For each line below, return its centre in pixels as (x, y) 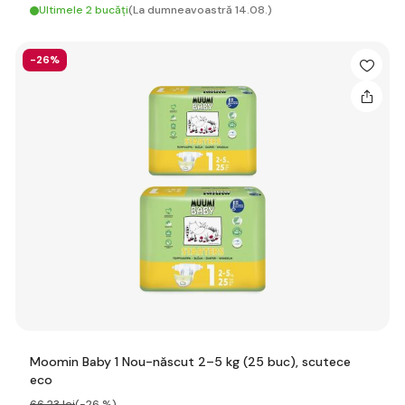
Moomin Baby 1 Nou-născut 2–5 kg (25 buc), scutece (190, 362)
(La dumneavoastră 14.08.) (200, 10)
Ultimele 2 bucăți (84, 10)
